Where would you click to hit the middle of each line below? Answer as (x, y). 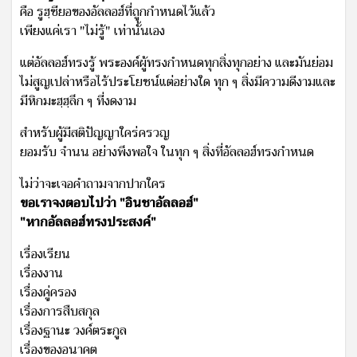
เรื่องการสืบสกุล (60, 311)
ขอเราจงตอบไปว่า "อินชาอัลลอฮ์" (109, 203)
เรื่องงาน (41, 273)
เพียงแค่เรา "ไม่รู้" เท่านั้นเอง (92, 31)
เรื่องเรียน (45, 254)
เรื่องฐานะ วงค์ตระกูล (73, 330)
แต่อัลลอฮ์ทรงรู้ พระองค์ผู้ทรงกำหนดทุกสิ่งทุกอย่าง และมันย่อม (177, 63)
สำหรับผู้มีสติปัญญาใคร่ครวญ (95, 133)
